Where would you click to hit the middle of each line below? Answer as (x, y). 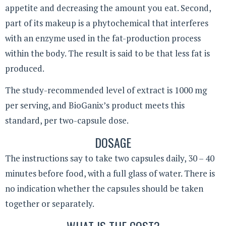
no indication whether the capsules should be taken (104, 189)
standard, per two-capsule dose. (67, 120)
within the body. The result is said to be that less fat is (107, 53)
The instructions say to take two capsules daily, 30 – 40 (110, 158)
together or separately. (50, 204)
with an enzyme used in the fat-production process (103, 38)
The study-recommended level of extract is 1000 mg (106, 90)
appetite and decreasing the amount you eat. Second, (108, 8)
